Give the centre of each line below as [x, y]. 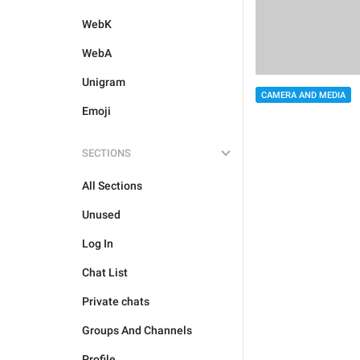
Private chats [116, 301]
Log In [98, 243]
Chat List [105, 272]
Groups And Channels [137, 330]
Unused [101, 215]
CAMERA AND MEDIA [303, 96]
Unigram [104, 82]
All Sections [112, 186]
